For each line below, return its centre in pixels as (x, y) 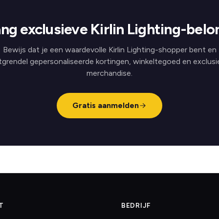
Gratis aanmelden (106, 105)
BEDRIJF (136, 206)
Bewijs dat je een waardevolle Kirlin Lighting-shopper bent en (109, 50)
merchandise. (109, 73)
